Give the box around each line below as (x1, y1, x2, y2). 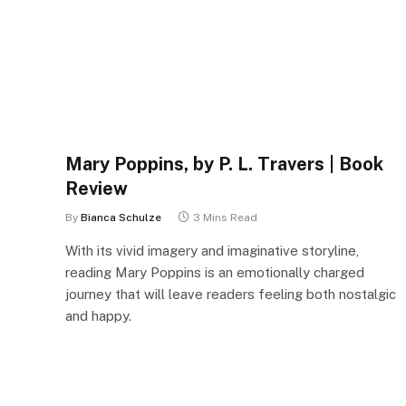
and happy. (65, 307, 131, 324)
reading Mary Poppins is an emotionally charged (65, 264, 364, 280)
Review (65, 177, 128, 199)
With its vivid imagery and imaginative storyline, (65, 242, 359, 258)
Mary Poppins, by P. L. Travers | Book (65, 152, 383, 175)
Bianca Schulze (81, 210, 161, 224)
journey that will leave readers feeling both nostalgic (65, 285, 396, 302)
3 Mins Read (193, 210, 257, 224)
